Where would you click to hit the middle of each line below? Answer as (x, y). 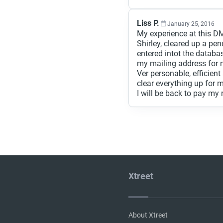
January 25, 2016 (191, 24)
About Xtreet (148, 215)
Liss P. (148, 23)
